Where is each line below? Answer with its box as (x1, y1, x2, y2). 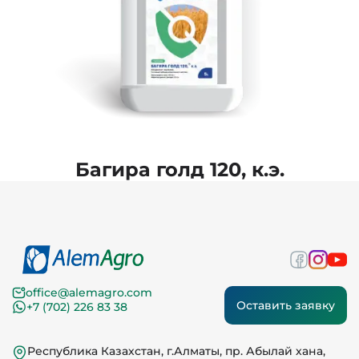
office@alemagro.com (26, 285, 152, 300)
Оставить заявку (236, 298, 335, 313)
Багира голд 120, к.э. (75, 157, 284, 181)
